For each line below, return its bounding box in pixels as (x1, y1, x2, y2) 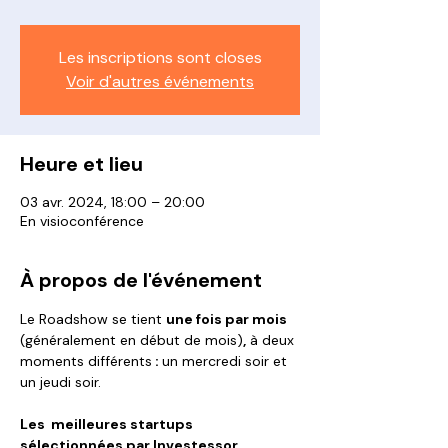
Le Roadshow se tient (20, 310, 166, 328)
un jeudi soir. (20, 373, 101, 391)
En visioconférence (20, 212, 144, 230)
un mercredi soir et (162, 352, 291, 370)
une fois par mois (166, 310, 290, 328)
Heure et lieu (20, 151, 143, 177)
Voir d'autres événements (66, 71, 254, 92)
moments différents (20, 352, 152, 370)
